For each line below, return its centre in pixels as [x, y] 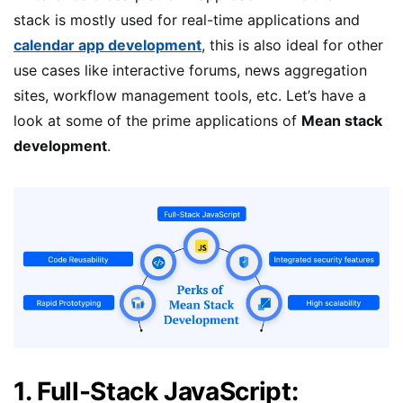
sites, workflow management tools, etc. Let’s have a [190, 95]
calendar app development [107, 45]
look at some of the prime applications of [157, 120]
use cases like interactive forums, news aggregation [190, 70]
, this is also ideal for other [292, 45]
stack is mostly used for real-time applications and [187, 19]
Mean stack [342, 120]
